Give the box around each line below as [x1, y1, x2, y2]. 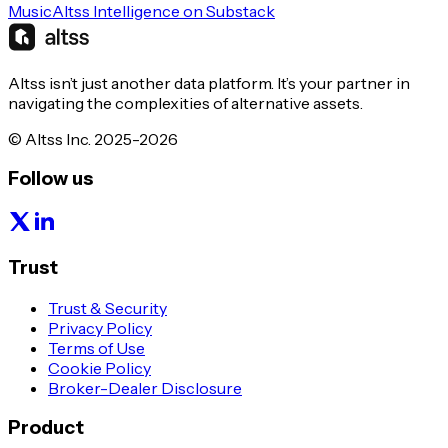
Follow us [8, 167, 93, 191]
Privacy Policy [48, 317, 152, 338]
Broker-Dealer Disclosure [48, 377, 242, 398]
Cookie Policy [48, 357, 151, 378]
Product [8, 416, 84, 440]
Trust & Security [48, 297, 167, 318]
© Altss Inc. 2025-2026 [8, 128, 178, 149]
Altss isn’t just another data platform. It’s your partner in [8, 72, 410, 93]
